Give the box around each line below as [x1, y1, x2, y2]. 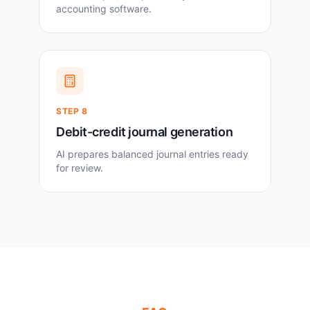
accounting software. [56, 3, 152, 15]
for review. [56, 162, 103, 174]
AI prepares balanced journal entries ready [56, 148, 248, 161]
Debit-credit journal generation [56, 125, 233, 140]
